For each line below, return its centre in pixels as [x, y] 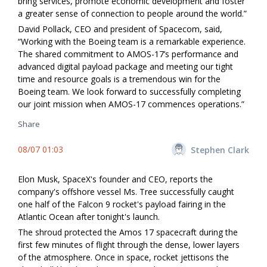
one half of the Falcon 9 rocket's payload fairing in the [122, 204]
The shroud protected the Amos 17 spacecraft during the [128, 232]
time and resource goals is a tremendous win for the [119, 79]
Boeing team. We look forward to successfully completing [129, 92]
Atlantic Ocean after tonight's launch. [89, 217]
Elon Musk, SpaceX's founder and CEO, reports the [115, 179]
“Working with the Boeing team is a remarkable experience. [132, 42]
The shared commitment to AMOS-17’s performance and [128, 54]
